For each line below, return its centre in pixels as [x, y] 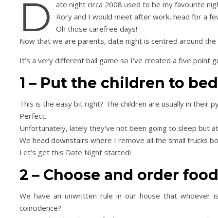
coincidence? [40, 208]
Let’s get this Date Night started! [75, 152]
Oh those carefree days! [97, 29]
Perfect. [33, 116]
